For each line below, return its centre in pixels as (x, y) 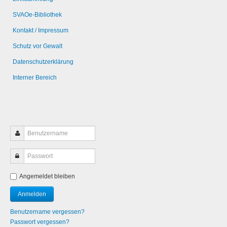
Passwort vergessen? (40, 222)
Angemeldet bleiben (47, 176)
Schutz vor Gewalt (37, 46)
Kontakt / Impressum (41, 30)
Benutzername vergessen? (47, 212)
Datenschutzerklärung (43, 62)
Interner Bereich (35, 77)
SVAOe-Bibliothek (37, 14)
